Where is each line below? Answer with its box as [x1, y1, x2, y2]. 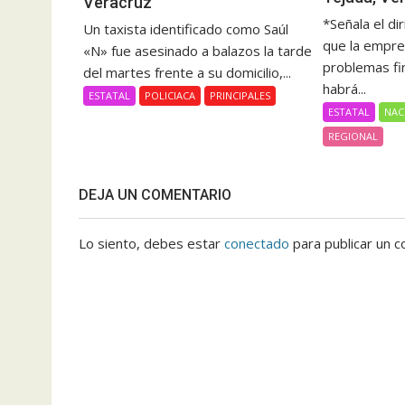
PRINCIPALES [210, 89, 270, 103]
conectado [224, 234, 289, 253]
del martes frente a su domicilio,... [83, 63, 291, 82]
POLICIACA [145, 89, 195, 103]
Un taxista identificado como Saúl [83, 20, 288, 39]
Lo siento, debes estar [79, 234, 224, 253]
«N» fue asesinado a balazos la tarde [83, 42, 312, 61]
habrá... [323, 79, 367, 98]
